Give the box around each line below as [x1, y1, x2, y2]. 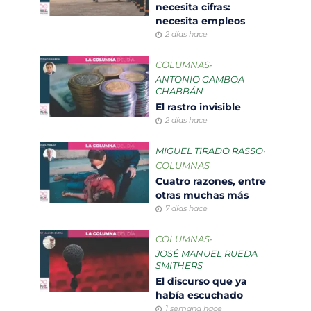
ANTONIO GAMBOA [155, 74, 244, 85]
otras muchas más [155, 189, 254, 202]
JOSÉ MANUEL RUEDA [155, 249, 258, 260]
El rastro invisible [155, 101, 244, 114]
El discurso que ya [155, 275, 247, 288]
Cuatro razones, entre [155, 175, 266, 188]
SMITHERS [155, 260, 203, 271]
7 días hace [165, 204, 208, 214]
